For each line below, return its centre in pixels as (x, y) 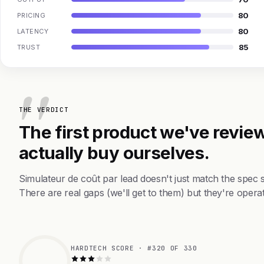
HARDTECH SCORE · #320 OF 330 (134, 248)
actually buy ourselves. (114, 152)
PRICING (32, 15)
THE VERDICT (44, 109)
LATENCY (33, 31)
